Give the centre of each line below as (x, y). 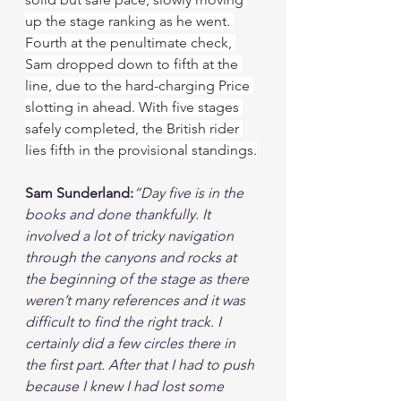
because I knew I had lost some (126, 386)
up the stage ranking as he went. (129, 21)
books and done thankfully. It (119, 214)
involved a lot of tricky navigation (131, 236)
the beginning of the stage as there (139, 279)
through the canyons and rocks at (132, 257)
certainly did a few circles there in (132, 343)
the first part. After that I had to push (141, 365)
